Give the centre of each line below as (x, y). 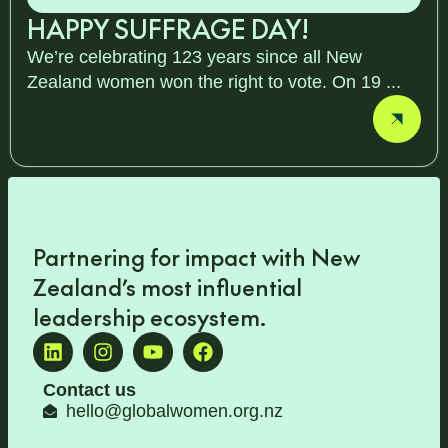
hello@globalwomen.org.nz (174, 410)
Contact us (89, 389)
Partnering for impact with (172, 256)
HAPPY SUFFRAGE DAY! (168, 28)
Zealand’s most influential (167, 286)
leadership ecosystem (146, 316)
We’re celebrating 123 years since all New (194, 56)
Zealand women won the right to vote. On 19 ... (214, 81)
